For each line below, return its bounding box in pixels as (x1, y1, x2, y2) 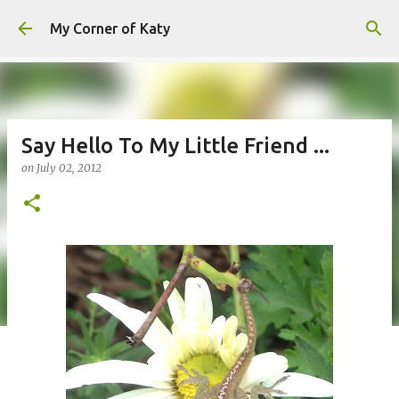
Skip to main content (133, 14, 266, 30)
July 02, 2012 (37, 161, 102, 175)
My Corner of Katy (50, 20, 170, 37)
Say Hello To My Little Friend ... (21, 134, 330, 158)
